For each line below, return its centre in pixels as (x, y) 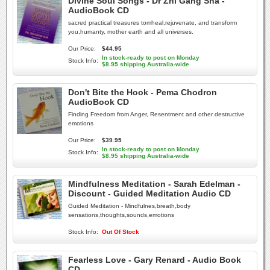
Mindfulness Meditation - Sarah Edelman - (154, 184)
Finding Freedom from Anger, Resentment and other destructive (156, 114)
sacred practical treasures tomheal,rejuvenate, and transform (152, 23)
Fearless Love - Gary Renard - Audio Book (155, 260)
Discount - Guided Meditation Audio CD (149, 193)
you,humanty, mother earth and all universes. (131, 32)
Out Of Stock (121, 232)
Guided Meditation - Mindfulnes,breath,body (129, 206)
